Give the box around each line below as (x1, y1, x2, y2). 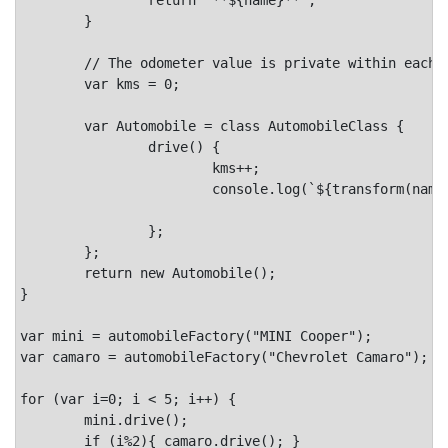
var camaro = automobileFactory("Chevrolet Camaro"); (20, 348, 428, 365)
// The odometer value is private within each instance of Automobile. (20, 54, 84, 71)
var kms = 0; (20, 75, 84, 92)
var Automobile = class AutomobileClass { (20, 117, 84, 134)
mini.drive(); (20, 411, 84, 428)
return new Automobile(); (20, 264, 84, 281)
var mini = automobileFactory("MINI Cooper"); (20, 327, 372, 344)
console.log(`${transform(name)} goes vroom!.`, (20, 180, 212, 197)
